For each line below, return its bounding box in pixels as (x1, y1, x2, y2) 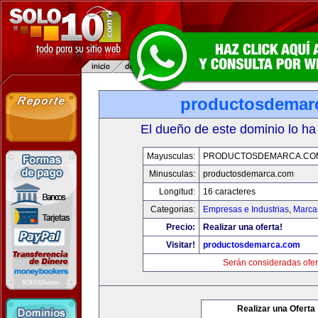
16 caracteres (203, 187, 256, 197)
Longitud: (159, 187, 195, 197)
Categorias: (150, 204, 195, 214)
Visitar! (166, 240, 195, 250)
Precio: (166, 222, 195, 232)
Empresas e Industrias (203, 204, 289, 214)
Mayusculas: (147, 151, 195, 161)
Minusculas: (149, 169, 195, 179)
